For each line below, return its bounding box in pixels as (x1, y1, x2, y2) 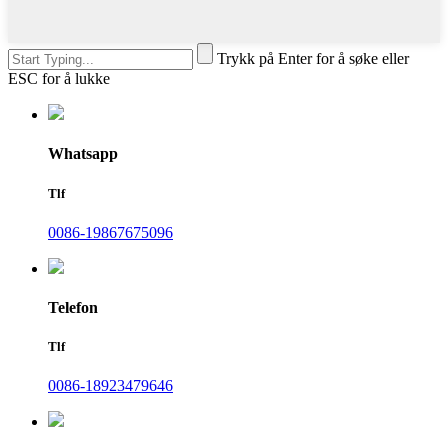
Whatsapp (48, 145, 118, 163)
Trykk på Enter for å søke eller (217, 50, 409, 68)
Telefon (48, 299, 98, 317)
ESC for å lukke (8, 70, 110, 88)
